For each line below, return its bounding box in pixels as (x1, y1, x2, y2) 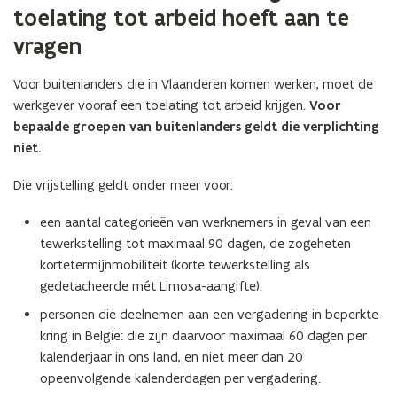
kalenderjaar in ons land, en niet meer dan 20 (40, 348, 303, 365)
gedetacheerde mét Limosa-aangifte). (40, 277, 262, 294)
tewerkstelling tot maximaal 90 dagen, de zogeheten (40, 235, 351, 252)
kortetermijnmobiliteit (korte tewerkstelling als (40, 256, 310, 273)
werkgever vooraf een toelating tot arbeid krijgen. (13, 97, 309, 113)
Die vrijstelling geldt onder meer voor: (13, 176, 233, 193)
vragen (13, 32, 82, 60)
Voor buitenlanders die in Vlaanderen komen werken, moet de (13, 75, 373, 92)
